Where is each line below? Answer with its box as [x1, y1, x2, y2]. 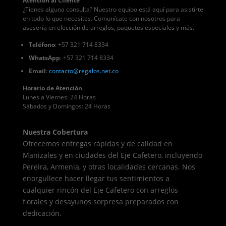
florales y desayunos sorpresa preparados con [22, 197, 179, 207]
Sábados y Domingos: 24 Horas [22, 102, 110, 111]
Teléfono [28, 40, 55, 49]
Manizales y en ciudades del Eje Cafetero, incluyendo [22, 150, 202, 160]
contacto [48, 67, 73, 76]
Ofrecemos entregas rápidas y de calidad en [22, 139, 173, 149]
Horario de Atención [22, 84, 82, 93]
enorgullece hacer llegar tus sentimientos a [22, 174, 169, 184]
